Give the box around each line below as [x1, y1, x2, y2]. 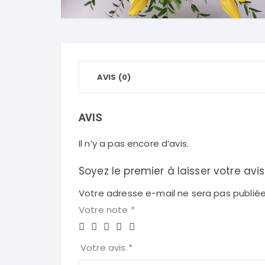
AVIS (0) [97, 71, 131, 83]
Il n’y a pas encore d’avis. [79, 137, 189, 150]
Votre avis [80, 241, 128, 254]
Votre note [79, 203, 131, 216]
